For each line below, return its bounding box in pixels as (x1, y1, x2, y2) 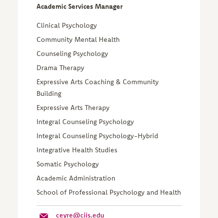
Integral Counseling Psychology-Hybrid (36, 131, 158, 140)
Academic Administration (36, 174, 115, 182)
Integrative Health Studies (36, 145, 117, 154)
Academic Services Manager (36, 2, 123, 11)
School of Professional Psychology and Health (36, 188, 181, 197)
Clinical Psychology (36, 21, 97, 30)
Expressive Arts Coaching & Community (36, 77, 159, 86)
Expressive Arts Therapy (36, 103, 109, 112)
